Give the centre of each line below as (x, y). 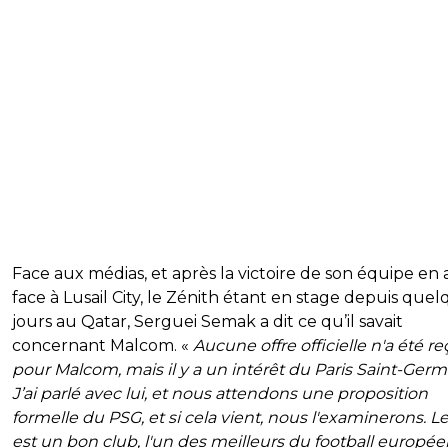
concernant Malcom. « (100, 345)
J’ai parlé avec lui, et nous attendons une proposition (220, 393)
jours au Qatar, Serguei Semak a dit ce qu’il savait (207, 321)
